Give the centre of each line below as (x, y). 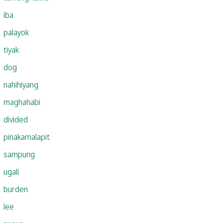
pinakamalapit (27, 137)
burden (16, 189)
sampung (19, 154)
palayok (16, 32)
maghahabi (22, 102)
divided (16, 119)
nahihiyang (21, 84)
